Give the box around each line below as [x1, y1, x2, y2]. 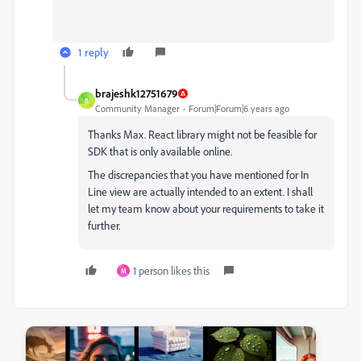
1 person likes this [133, 263, 210, 277]
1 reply [78, 45, 109, 59]
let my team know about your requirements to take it [88, 201, 324, 215]
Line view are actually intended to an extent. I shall [88, 185, 313, 198]
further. [88, 218, 120, 232]
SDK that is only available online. [88, 144, 232, 158]
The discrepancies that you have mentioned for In [88, 168, 309, 181]
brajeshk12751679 [95, 86, 178, 100]
